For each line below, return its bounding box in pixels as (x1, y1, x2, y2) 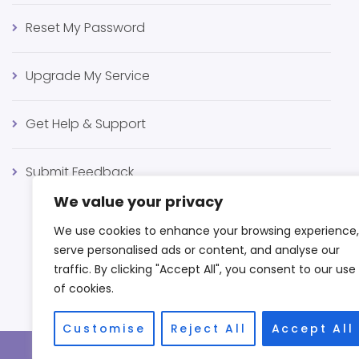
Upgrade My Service (26, 67, 150, 85)
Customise (63, 321, 146, 337)
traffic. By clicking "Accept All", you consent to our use (54, 261, 356, 277)
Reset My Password (26, 18, 145, 37)
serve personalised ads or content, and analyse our (54, 242, 340, 258)
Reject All (170, 321, 247, 337)
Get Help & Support (26, 115, 146, 133)
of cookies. (54, 280, 114, 296)
